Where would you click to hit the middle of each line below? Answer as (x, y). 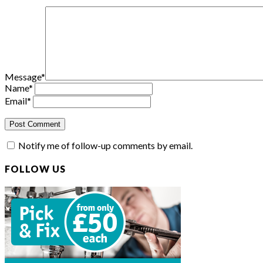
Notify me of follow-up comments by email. (105, 145)
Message (23, 76)
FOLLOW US (35, 169)
